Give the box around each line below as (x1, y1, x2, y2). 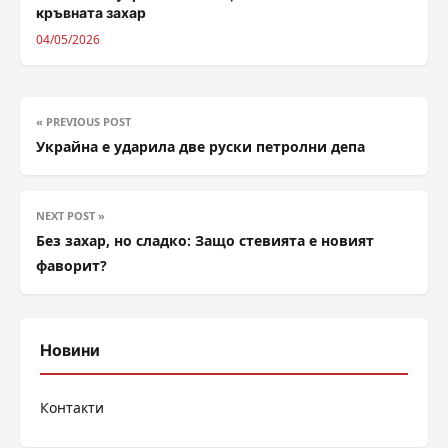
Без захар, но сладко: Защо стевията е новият (36, 230, 374, 250)
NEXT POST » (36, 207, 105, 223)
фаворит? (36, 255, 107, 275)
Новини (40, 339, 100, 360)
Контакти (40, 397, 104, 417)
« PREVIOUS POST (36, 113, 131, 129)
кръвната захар (36, 3, 146, 21)
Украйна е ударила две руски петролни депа (36, 136, 365, 156)
